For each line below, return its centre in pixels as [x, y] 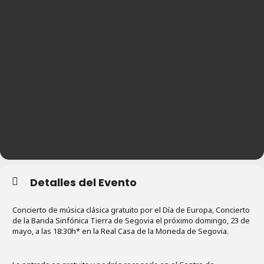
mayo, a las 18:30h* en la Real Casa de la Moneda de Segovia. [121, 231]
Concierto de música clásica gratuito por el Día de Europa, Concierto [131, 209]
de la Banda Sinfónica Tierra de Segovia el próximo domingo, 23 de [131, 220]
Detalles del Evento [83, 182]
